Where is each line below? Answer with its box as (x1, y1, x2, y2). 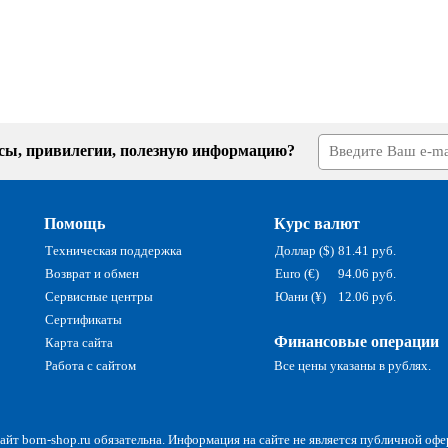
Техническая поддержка (45, 242, 182, 258)
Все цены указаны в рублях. (274, 357, 431, 373)
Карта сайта (45, 334, 113, 350)
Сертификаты (45, 311, 122, 327)
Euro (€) (275, 265, 319, 281)
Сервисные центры (45, 288, 153, 304)
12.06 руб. (338, 288, 396, 304)
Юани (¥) (275, 288, 326, 304)
